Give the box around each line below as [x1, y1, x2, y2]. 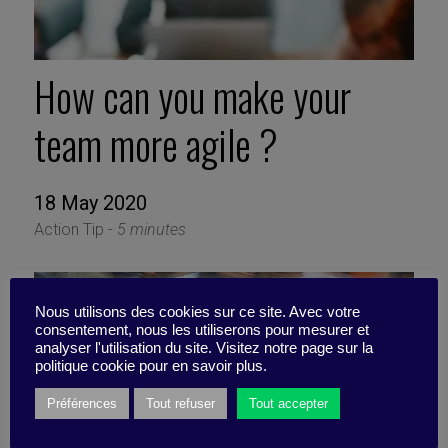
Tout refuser [146, 395, 215, 411]
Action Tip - [33, 220, 117, 240]
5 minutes [116, 220, 186, 240]
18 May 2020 [33, 191, 147, 216]
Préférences [47, 395, 117, 411]
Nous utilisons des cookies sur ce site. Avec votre [35, 303, 360, 320]
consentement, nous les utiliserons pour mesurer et [35, 321, 369, 338]
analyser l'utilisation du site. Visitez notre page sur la [35, 339, 373, 356]
